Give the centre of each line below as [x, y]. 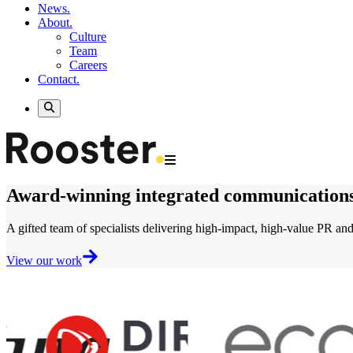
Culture [88, 37]
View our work [44, 261]
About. [55, 23]
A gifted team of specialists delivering [101, 229]
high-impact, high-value [255, 229]
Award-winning [71, 195]
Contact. [59, 80]
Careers [88, 65]
